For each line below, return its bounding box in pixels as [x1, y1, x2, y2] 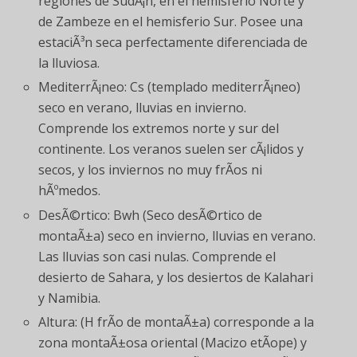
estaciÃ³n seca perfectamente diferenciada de [38, 33, 308, 52]
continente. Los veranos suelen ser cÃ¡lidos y [38, 140, 304, 159]
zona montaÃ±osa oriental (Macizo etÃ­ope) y [38, 333, 308, 351]
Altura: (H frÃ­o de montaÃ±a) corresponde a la [38, 312, 315, 331]
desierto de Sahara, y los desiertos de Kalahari [38, 268, 314, 286]
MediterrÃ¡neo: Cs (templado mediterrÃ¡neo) [38, 78, 301, 96]
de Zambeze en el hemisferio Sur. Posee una [38, 13, 304, 31]
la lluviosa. [38, 54, 100, 73]
